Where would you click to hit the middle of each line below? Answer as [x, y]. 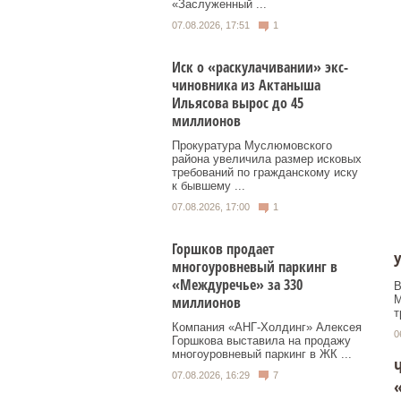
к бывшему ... [209, 185]
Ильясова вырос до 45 [238, 102]
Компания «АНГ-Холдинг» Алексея [267, 327]
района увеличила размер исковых [267, 158]
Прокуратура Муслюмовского [252, 145]
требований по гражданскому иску [265, 172]
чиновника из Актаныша [246, 85]
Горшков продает [223, 248]
